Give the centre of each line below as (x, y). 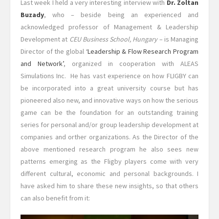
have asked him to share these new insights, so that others (109, 186)
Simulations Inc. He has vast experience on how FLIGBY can (109, 76)
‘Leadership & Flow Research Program (142, 51)
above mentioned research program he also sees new (109, 149)
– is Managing (178, 39)
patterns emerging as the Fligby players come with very (109, 161)
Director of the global (53, 51)
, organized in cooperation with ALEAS (131, 64)
